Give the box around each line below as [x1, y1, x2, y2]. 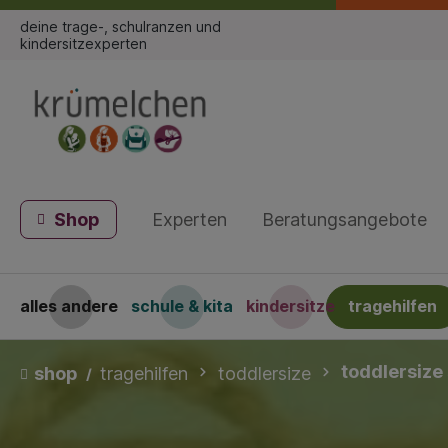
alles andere [20, 296, 118, 317]
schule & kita [131, 296, 234, 317]
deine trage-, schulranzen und [20, 18, 221, 35]
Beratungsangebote [262, 209, 427, 231]
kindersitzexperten [20, 35, 147, 52]
